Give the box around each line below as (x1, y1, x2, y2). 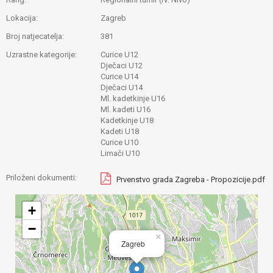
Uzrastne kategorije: (6, 50, 77, 59)
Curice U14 (101, 72, 138, 81)
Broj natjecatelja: (6, 32, 64, 41)
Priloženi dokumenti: (6, 173, 77, 182)
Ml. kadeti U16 (101, 105, 151, 114)
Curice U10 (101, 138, 138, 147)
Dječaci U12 (101, 61, 143, 70)
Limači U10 (101, 149, 140, 158)
